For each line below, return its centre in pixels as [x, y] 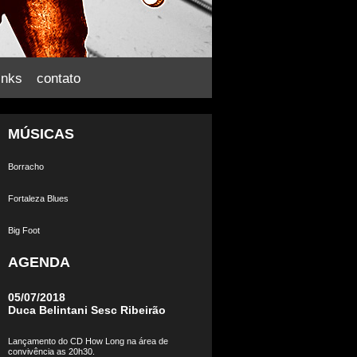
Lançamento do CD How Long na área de [88, 341]
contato [59, 78]
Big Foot [24, 230]
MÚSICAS [41, 134]
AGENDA [39, 262]
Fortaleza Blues [38, 198]
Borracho [26, 167]
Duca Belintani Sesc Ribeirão [87, 310]
